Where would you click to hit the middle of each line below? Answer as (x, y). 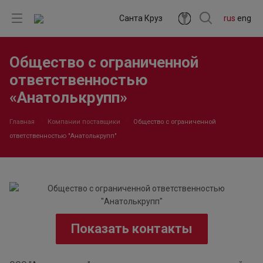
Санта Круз (141, 18)
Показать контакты (131, 229)
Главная (22, 122)
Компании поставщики (84, 122)
